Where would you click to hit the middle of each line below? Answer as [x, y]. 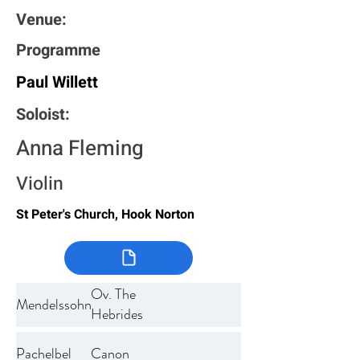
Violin [40, 184]
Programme [58, 50]
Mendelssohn [54, 304]
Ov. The [113, 295]
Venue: [41, 19]
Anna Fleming [80, 148]
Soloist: [43, 114]
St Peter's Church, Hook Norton [105, 214]
